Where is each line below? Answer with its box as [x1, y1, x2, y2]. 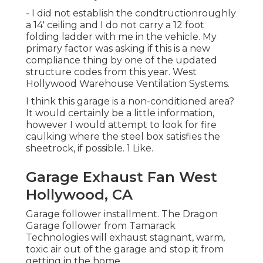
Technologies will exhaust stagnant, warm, [26, 232, 225, 244]
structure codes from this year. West [26, 66, 197, 78]
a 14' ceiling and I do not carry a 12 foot [26, 19, 204, 31]
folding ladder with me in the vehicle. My [26, 31, 217, 43]
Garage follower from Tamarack [26, 220, 176, 232]
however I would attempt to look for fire [26, 119, 217, 131]
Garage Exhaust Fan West [26, 168, 217, 186]
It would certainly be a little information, [26, 107, 214, 119]
